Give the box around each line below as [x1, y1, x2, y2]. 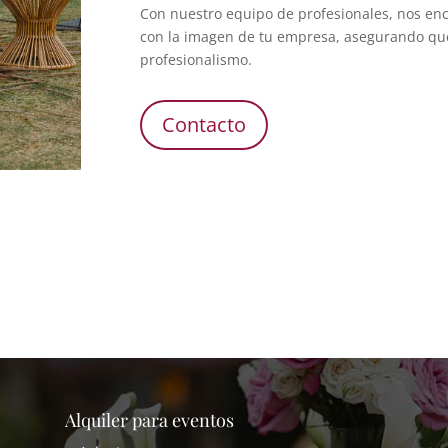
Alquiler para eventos [64, 408, 234, 433]
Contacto [162, 111, 247, 139]
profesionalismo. [140, 49, 253, 69]
